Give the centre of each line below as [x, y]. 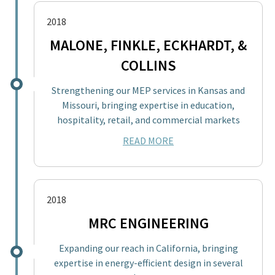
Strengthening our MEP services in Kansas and [148, 90]
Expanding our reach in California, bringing [148, 248]
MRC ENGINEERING [148, 223]
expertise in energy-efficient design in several [148, 262]
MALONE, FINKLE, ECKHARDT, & [148, 45]
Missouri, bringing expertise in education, [148, 105]
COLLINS [148, 65]
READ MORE [148, 140]
